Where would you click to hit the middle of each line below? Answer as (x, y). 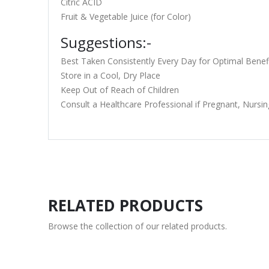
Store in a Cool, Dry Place (110, 75)
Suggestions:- (106, 42)
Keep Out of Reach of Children (119, 90)
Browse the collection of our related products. (137, 226)
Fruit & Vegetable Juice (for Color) (125, 17)
